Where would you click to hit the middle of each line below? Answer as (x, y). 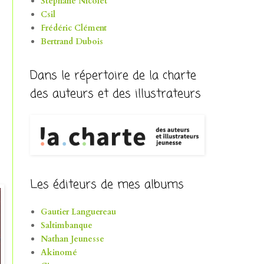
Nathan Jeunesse (72, 239)
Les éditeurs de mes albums (107, 184)
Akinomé (59, 253)
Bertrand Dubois (72, 42)
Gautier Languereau (78, 212)
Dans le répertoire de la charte (113, 75)
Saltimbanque (66, 226)
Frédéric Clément (73, 28)
